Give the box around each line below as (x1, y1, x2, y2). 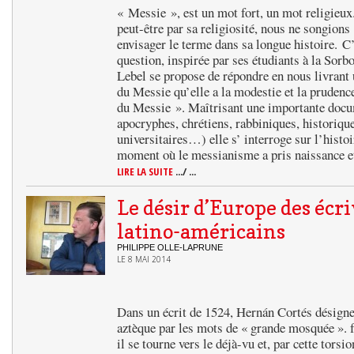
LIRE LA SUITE (117, 164, 175, 179)
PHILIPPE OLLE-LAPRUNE (117, 243, 223, 252)
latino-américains (117, 220, 285, 243)
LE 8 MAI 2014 (117, 254, 171, 265)
